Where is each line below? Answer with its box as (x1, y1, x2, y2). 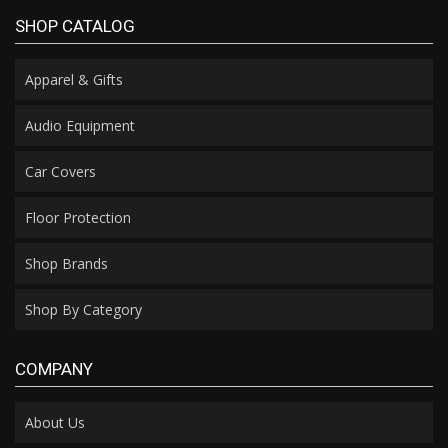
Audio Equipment (25, 115, 135, 135)
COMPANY (15, 358, 93, 379)
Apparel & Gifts (25, 69, 123, 89)
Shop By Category (25, 299, 142, 319)
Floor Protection (25, 207, 131, 227)
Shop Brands (25, 253, 108, 273)
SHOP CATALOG (15, 15, 135, 36)
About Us (25, 412, 85, 432)
